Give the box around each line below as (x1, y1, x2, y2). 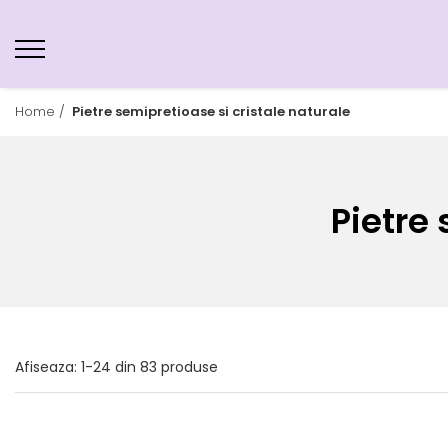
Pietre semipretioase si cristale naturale (72, 102, 350, 121)
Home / (15, 102, 69, 121)
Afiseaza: (15, 357, 77, 378)
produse (161, 357, 218, 378)
